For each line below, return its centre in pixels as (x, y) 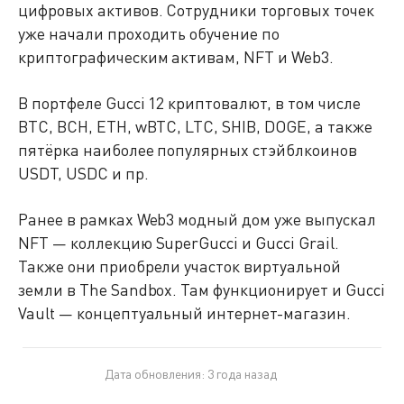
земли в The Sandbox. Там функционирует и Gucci (202, 289)
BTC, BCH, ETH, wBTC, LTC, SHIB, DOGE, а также (195, 126)
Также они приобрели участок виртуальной (179, 266)
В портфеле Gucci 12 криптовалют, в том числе (189, 103)
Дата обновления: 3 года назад (191, 374)
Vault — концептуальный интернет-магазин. (184, 313)
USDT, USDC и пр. (83, 173)
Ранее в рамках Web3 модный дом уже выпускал (197, 219)
